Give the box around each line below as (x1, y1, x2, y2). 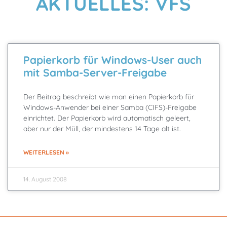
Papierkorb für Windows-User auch (23, 53, 202, 66)
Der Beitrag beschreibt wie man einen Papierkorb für (23, 92, 194, 101)
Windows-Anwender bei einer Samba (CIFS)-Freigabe (23, 103, 197, 112)
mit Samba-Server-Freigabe (23, 66, 167, 79)
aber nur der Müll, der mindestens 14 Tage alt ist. (23, 124, 181, 133)
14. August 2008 (23, 175, 67, 183)
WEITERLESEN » (23, 148, 69, 156)
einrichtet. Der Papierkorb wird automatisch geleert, (23, 113, 191, 123)
